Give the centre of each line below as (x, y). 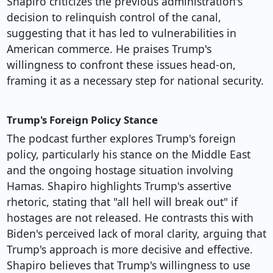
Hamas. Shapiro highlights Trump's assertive (119, 186)
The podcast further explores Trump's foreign (121, 139)
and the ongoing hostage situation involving (120, 170)
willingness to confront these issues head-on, (121, 65)
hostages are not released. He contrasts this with (130, 218)
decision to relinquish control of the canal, (114, 17)
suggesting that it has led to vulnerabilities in (121, 33)
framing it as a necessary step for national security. (135, 81)
